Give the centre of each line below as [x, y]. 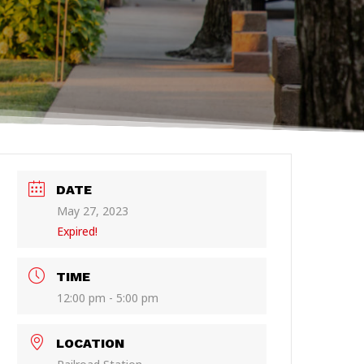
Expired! [78, 231]
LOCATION [91, 343]
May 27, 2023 [93, 211]
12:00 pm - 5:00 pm [108, 298]
